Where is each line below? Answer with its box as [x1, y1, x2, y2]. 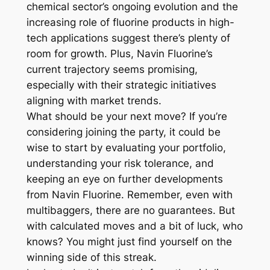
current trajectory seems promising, [26, 63, 198, 76]
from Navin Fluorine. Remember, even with [26, 189, 233, 201]
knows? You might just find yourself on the [26, 236, 232, 248]
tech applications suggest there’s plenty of [26, 32, 230, 45]
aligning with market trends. [26, 95, 162, 107]
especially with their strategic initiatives [26, 79, 216, 92]
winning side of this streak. [26, 251, 157, 264]
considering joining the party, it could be [26, 126, 221, 139]
